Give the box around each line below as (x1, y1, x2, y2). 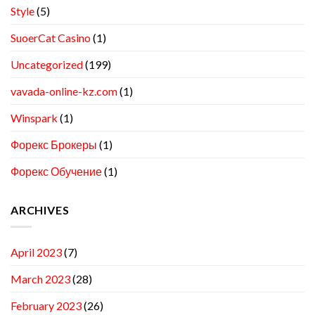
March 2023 (11, 272, 70, 286)
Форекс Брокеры (11, 137, 97, 151)
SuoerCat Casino (11, 30, 91, 44)
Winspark (11, 110, 58, 124)
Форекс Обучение (11, 164, 102, 178)
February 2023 (11, 299, 82, 313)
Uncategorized (11, 57, 83, 71)
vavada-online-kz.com (11, 84, 117, 98)
